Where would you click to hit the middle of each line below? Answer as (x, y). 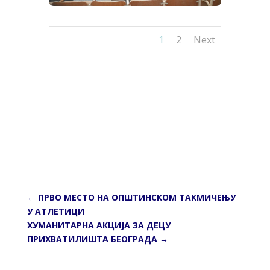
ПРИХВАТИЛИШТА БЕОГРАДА (92, 239)
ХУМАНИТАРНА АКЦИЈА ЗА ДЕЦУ (99, 225)
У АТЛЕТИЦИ (55, 212)
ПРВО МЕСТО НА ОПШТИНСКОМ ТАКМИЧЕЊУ (137, 198)
